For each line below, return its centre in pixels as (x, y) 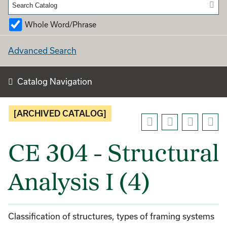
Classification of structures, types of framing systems (111, 216)
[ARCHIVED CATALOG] (60, 113)
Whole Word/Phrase (61, 24)
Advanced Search (42, 50)
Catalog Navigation (55, 81)
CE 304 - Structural (113, 155)
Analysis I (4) (79, 184)
